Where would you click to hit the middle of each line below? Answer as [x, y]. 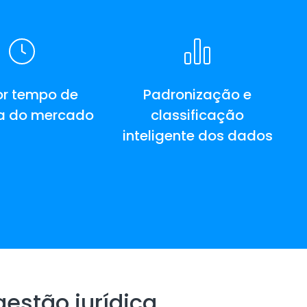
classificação [197, 115]
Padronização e [197, 95]
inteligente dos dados [197, 136]
